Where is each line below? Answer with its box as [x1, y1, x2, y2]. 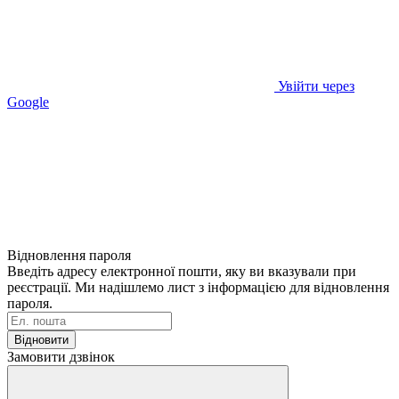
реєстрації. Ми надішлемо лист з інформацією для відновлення [7, 279, 389, 295]
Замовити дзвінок [7, 348, 115, 364]
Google [7, 94, 49, 110]
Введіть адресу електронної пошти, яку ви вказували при [7, 263, 356, 279]
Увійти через [278, 77, 354, 94]
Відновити [14, 332, 69, 346]
